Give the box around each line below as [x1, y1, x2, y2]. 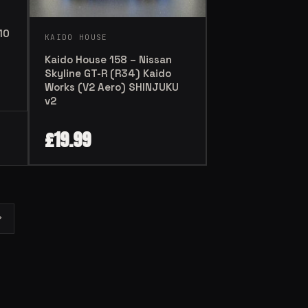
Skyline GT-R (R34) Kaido [45, 66, 171, 80]
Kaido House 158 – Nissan [45, 52, 172, 66]
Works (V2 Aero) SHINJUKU [45, 80, 179, 93]
